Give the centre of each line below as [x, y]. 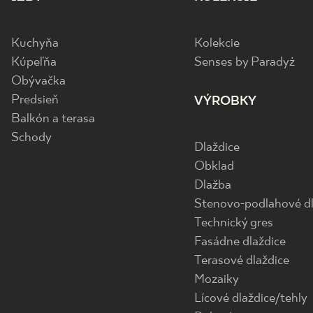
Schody [31, 138]
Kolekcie [217, 44]
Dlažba [213, 185]
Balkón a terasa [53, 119]
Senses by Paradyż [245, 63]
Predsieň [35, 100]
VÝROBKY [226, 102]
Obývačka [38, 81]
